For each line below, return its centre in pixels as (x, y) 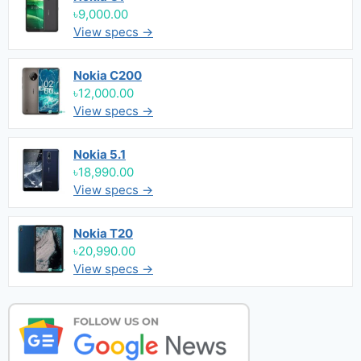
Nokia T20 (103, 233)
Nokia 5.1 (100, 154)
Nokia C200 (108, 75)
